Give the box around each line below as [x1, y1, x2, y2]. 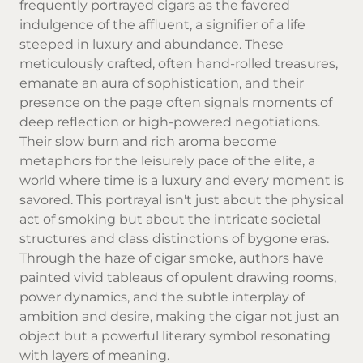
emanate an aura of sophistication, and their [19, 75, 304, 91]
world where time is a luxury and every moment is [19, 172, 344, 188]
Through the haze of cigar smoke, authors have [19, 250, 324, 266]
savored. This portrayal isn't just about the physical [19, 191, 344, 207]
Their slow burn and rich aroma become [19, 133, 277, 149]
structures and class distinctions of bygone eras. [19, 230, 329, 246]
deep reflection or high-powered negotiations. [19, 113, 320, 130]
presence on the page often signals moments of [19, 94, 332, 110]
